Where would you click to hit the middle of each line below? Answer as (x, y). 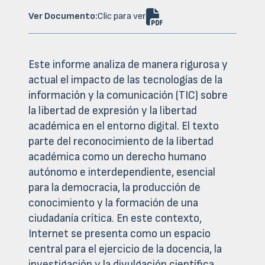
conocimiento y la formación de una (113, 203)
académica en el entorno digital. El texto (124, 127)
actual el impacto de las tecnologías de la (125, 80)
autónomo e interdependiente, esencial (122, 173)
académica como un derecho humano (117, 157)
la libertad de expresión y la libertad (113, 111)
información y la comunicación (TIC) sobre (128, 96)
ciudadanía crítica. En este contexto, (115, 219)
